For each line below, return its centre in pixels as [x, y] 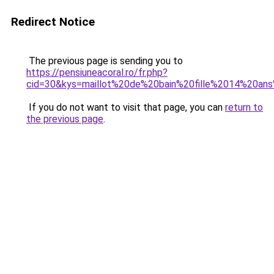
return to [244, 107]
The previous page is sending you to [105, 61]
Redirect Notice [53, 22]
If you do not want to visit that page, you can [126, 107]
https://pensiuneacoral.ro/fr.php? [97, 72]
